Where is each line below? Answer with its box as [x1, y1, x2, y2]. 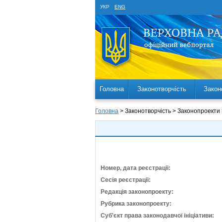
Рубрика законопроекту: [101, 200, 171, 207]
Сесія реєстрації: [101, 176, 151, 183]
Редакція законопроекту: [101, 188, 173, 195]
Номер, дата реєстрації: [101, 165, 170, 171]
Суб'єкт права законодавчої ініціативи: [101, 212, 214, 219]
